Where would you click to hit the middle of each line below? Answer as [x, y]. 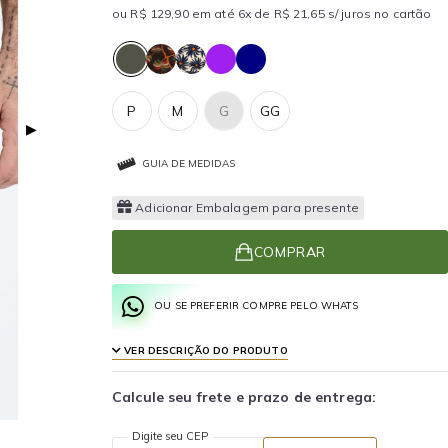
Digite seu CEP [170, 435]
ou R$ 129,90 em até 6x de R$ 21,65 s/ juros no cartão [272, 13]
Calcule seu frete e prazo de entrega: [244, 396]
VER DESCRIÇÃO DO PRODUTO [204, 350]
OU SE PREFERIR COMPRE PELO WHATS [256, 305]
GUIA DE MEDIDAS [188, 163]
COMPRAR [290, 251]
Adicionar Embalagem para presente [247, 207]
